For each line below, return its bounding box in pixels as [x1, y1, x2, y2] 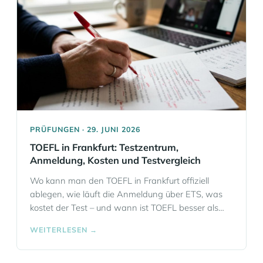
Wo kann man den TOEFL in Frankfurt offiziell [30, 175, 209, 186]
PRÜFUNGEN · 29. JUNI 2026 [30, 124, 140, 134]
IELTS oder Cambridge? [30, 215, 122, 227]
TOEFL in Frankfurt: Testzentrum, [30, 141, 178, 153]
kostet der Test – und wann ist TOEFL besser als [30, 202, 218, 213]
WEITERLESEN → [30, 225, 97, 234]
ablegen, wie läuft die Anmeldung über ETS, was [30, 188, 222, 200]
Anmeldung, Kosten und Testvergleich [30, 154, 201, 166]
